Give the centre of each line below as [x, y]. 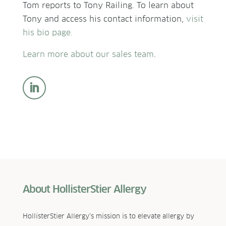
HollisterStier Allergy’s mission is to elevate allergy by [108, 216]
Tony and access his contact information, [104, 19]
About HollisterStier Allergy [84, 189]
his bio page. [47, 32]
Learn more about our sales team [88, 54]
